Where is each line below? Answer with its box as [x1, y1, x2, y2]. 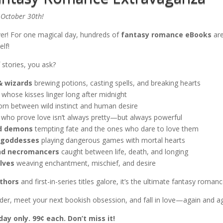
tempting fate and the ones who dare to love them [32, 124, 199, 134]
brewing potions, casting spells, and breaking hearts [32, 78, 201, 88]
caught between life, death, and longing [59, 147, 188, 157]
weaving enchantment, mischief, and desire [14, 158, 156, 168]
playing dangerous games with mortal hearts [39, 135, 185, 145]
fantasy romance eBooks [120, 30, 212, 40]
